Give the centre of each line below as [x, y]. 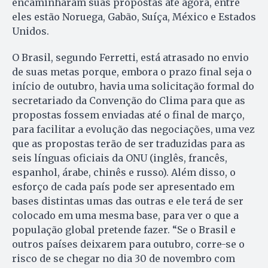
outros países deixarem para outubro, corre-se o [128, 244]
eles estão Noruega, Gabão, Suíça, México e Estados [134, 16]
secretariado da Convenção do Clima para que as [129, 100]
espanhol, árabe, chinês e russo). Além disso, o [124, 172]
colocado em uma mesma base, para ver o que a [125, 215]
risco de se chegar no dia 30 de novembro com [124, 258]
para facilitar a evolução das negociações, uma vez [133, 129]
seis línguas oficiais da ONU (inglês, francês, [120, 158]
